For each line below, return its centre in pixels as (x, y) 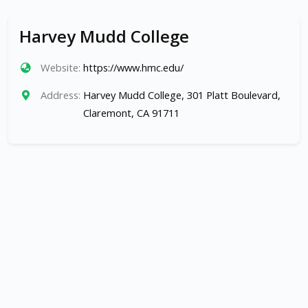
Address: (60, 95)
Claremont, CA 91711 (131, 113)
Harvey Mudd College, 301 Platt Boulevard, (181, 95)
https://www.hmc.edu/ (133, 68)
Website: (60, 68)
